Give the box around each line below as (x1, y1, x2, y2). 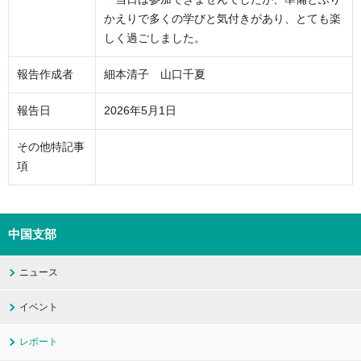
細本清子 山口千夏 (104, 68, 205, 81)
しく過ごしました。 (104, 32, 205, 44)
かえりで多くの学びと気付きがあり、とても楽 (104, 13, 341, 25)
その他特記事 (17, 141, 85, 153)
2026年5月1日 (104, 105, 176, 117)
